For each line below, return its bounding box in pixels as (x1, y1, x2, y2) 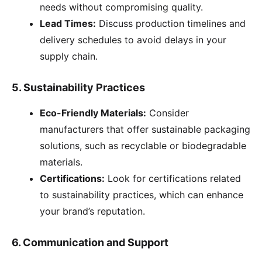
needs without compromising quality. (40, 1, 203, 13)
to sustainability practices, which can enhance (40, 188, 243, 201)
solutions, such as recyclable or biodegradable (40, 139, 246, 151)
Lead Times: (40, 18, 96, 30)
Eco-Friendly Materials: (40, 106, 146, 119)
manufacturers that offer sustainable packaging (40, 123, 250, 135)
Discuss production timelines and (96, 18, 246, 30)
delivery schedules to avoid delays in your (40, 34, 226, 46)
